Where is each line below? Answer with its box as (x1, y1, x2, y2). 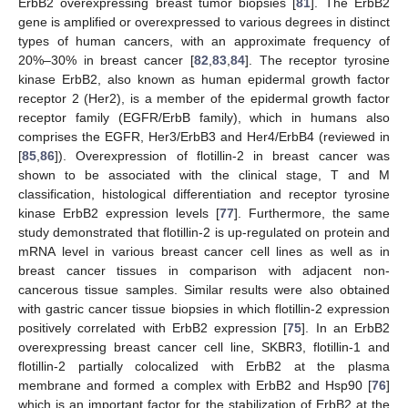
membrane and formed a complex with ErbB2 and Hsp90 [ (18, 377, 372, 393)
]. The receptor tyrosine (244, 52, 391, 67)
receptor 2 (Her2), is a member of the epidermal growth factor (18, 90, 390, 106)
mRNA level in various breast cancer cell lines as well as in (18, 243, 390, 259)
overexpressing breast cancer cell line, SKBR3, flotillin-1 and (18, 339, 390, 354)
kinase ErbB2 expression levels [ (18, 205, 219, 220)
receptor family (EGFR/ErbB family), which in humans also (18, 109, 390, 125)
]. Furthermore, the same (234, 205, 390, 220)
